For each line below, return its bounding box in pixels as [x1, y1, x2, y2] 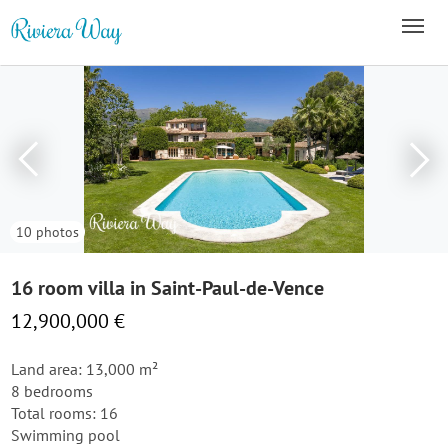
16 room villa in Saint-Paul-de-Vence [11, 275, 324, 301]
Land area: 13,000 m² [11, 359, 158, 379]
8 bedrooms [11, 381, 93, 401]
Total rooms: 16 [11, 403, 118, 423]
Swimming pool [11, 425, 120, 445]
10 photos [16, 223, 79, 241]
